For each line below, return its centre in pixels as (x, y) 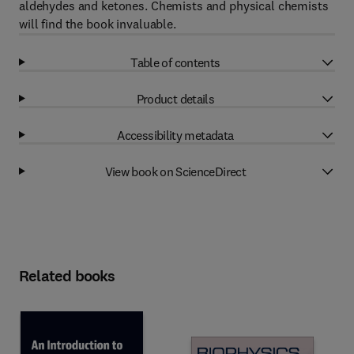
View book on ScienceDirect (175, 171)
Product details (175, 98)
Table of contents (175, 62)
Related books (67, 276)
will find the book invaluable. (98, 24)
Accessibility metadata (175, 135)
